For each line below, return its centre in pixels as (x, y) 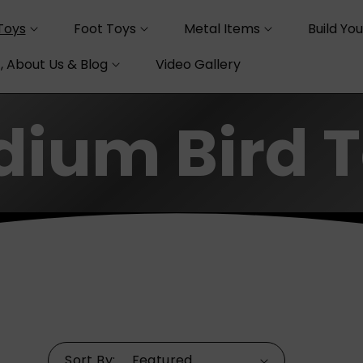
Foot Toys (105, 28)
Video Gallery (198, 64)
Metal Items (222, 28)
